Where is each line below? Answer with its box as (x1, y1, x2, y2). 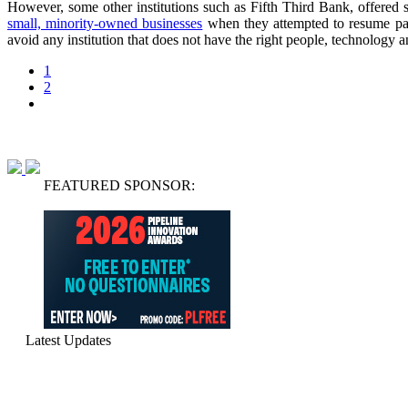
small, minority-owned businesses (7, 15, 203, 31)
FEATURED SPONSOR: (44, 177, 195, 193)
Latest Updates (25, 331, 111, 348)
